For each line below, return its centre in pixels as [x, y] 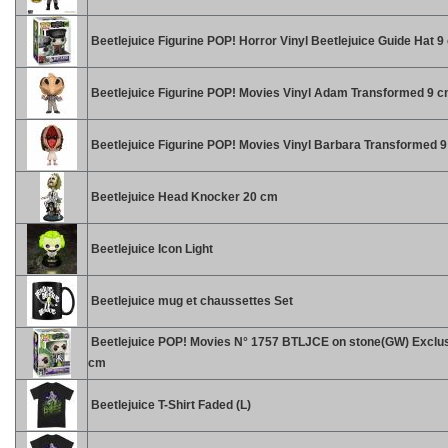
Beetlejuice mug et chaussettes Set [190, 301]
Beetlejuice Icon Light [150, 249]
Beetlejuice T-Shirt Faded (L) [169, 405]
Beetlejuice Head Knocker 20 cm [183, 197]
